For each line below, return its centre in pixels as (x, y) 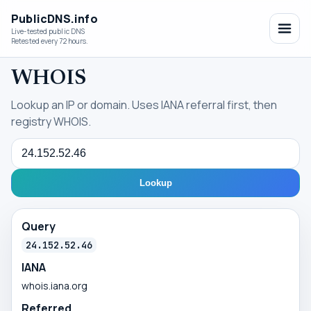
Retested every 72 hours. (50, 41)
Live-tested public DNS (48, 31)
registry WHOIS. (51, 121)
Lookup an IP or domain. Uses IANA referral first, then (144, 105)
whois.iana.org (54, 286)
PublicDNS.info (54, 19)
